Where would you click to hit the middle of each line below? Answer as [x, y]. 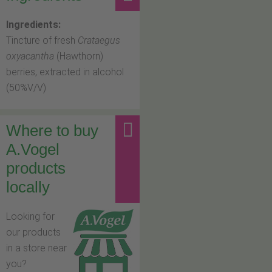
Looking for [30, 217]
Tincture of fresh [42, 41]
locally [28, 187]
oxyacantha [30, 56]
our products [33, 233]
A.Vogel [33, 150]
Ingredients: [33, 25]
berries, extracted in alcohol [65, 72]
